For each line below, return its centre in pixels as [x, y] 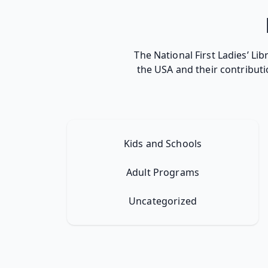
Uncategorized [163, 201]
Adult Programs [163, 172]
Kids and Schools [163, 143]
